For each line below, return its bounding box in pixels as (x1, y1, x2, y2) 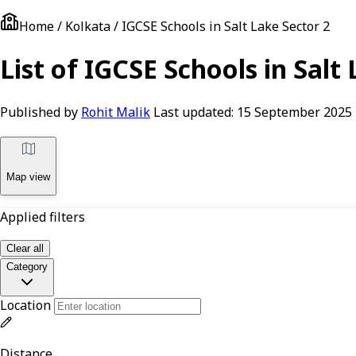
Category (6, 261, 48, 273)
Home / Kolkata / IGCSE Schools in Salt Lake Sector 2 (19, 17, 330, 35)
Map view (6, 171, 50, 184)
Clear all (6, 242, 44, 255)
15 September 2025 (237, 103, 352, 121)
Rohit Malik (81, 103, 150, 121)
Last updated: (153, 103, 234, 121)
